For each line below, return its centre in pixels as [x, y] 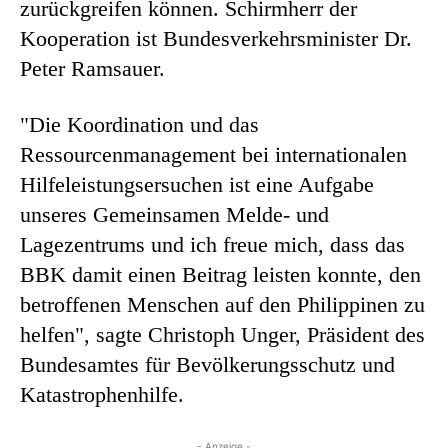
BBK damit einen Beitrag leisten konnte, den [220, 274]
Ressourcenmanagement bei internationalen [213, 154]
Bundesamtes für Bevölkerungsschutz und [207, 364]
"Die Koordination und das [139, 124]
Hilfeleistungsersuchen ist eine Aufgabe [197, 184]
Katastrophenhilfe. [102, 394]
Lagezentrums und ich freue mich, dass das [212, 244]
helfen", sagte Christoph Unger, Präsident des [222, 334]
